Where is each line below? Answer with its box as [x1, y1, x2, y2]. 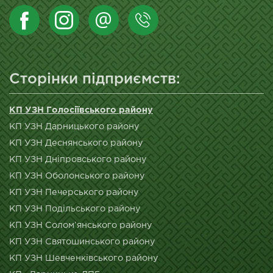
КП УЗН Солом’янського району [9, 221, 152, 230]
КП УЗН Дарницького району [9, 122, 140, 131]
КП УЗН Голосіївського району [9, 106, 153, 115]
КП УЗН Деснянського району [9, 139, 143, 147]
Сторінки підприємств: [9, 73, 180, 87]
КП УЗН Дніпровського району [9, 155, 147, 164]
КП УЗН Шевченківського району [9, 254, 158, 263]
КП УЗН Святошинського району [9, 238, 155, 246]
